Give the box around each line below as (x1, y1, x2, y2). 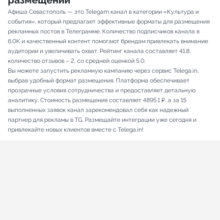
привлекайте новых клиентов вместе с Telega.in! (8, 126, 143, 134)
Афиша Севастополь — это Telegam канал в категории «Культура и (8, 8, 199, 16)
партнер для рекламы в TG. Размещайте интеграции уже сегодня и (8, 116, 196, 124)
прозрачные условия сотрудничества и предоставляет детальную (8, 87, 195, 94)
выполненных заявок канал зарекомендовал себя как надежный (8, 107, 189, 114)
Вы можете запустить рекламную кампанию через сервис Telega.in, (8, 67, 199, 75)
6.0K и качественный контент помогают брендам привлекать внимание (8, 38, 208, 45)
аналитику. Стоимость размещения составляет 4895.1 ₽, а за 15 (8, 97, 187, 104)
